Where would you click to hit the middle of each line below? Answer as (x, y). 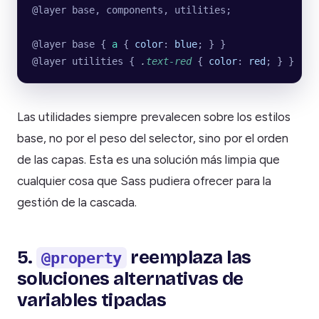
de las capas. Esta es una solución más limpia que (148, 159)
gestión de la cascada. (77, 202)
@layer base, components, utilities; (132, 10)
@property (82, 257)
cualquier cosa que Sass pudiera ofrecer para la (144, 181)
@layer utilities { (86, 61)
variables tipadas (92, 300)
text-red (169, 61)
